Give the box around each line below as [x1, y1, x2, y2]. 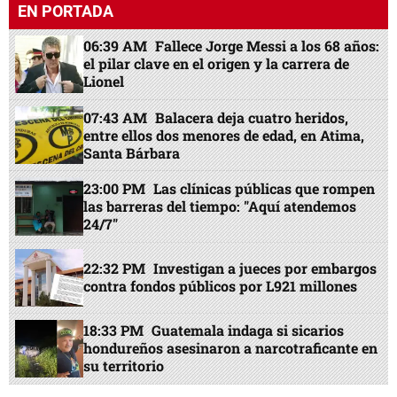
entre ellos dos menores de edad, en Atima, [83, 125, 365, 144]
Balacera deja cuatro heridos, [155, 107, 349, 127]
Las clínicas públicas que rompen [153, 178, 376, 198]
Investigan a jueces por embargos [153, 259, 378, 278]
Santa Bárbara [83, 143, 181, 162]
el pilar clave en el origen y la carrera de [83, 54, 350, 74]
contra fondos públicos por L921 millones [83, 276, 358, 296]
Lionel [83, 72, 125, 91]
